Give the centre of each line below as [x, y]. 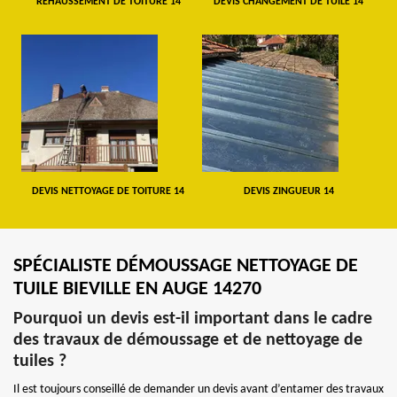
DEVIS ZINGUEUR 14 [288, 191]
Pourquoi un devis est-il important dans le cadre [193, 319]
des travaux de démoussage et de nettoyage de [188, 340]
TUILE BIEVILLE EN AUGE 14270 [137, 289]
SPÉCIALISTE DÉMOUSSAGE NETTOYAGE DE [186, 266]
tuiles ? [40, 361]
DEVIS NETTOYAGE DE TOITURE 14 [109, 191]
